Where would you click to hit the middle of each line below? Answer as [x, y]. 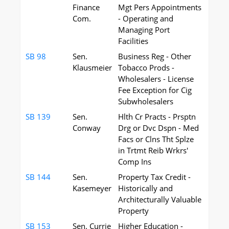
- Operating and [146, 18]
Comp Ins [135, 162]
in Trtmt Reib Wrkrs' [153, 150]
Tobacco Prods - [146, 67]
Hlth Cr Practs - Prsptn [157, 117]
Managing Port [144, 30]
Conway [87, 128]
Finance [86, 7]
